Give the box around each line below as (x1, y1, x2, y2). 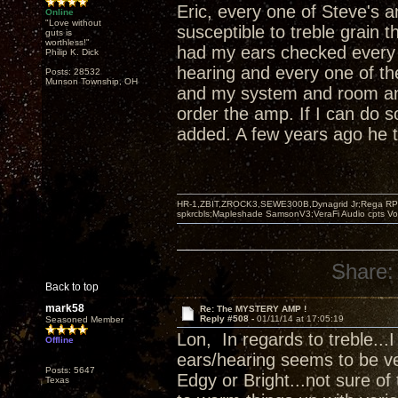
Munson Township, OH (45, 76, 138, 86)
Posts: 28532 (45, 67, 100, 76)
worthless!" (45, 37, 90, 47)
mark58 (45, 302, 84, 314)
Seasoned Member (45, 314, 123, 324)
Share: (331, 259, 394, 283)
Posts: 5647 (45, 365, 95, 375)
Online (45, 7, 74, 17)
